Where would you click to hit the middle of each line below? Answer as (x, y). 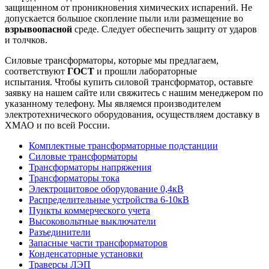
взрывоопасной (38, 29)
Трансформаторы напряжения (90, 167)
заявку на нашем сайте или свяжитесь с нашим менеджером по (134, 92)
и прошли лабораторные (146, 71)
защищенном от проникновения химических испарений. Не (128, 7)
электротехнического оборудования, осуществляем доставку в (132, 114)
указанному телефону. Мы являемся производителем (113, 103)
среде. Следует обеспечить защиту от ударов (165, 29)
